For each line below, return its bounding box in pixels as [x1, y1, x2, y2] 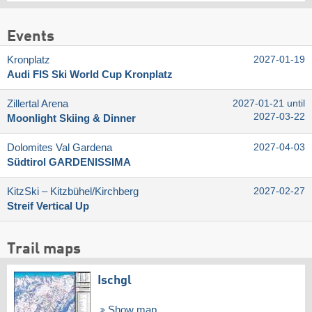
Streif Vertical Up [7, 200, 89, 212]
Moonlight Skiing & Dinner [7, 112, 136, 124]
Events [7, 29, 54, 45]
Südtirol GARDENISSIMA [7, 156, 131, 168]
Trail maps [7, 242, 81, 258]
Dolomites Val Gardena [7, 141, 112, 153]
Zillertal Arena [7, 97, 68, 109]
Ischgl [97, 274, 132, 288]
